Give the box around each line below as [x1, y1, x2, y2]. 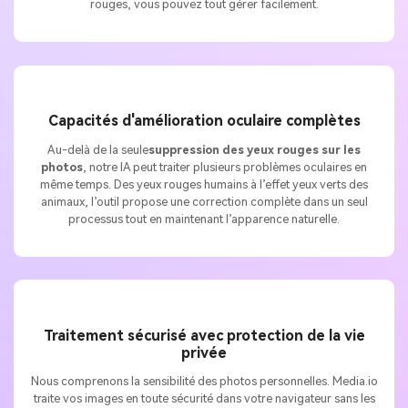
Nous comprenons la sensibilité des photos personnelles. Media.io [30, 374, 378, 389]
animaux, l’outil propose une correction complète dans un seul [40, 194, 368, 209]
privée [181, 343, 227, 362]
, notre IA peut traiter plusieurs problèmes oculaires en [83, 159, 367, 174]
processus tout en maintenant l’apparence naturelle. [68, 211, 340, 226]
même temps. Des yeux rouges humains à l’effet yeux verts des [40, 177, 368, 191]
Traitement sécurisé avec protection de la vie [43, 326, 365, 344]
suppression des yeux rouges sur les [148, 142, 361, 157]
